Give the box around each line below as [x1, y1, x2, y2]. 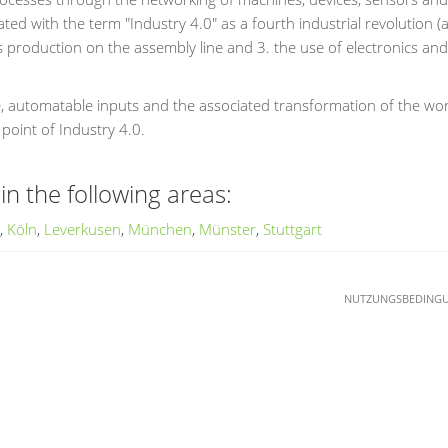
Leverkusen [44, 219, 121, 239]
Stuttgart [263, 219, 322, 239]
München [128, 219, 192, 239]
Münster [199, 219, 256, 239]
